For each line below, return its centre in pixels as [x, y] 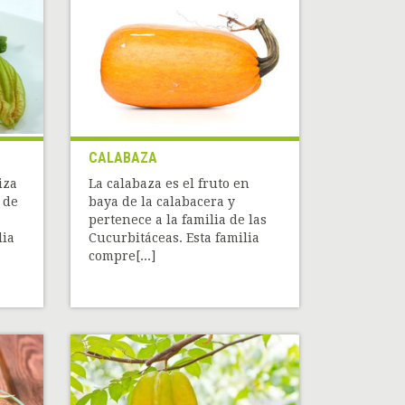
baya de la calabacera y [162, 202]
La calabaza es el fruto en [170, 184]
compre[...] [122, 256]
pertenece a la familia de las [178, 220]
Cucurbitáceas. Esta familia [174, 238]
